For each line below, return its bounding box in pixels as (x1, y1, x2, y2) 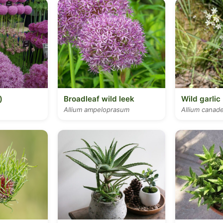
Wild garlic (181, 94, 221, 104)
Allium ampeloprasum (64, 106, 129, 113)
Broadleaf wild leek (64, 94, 134, 104)
